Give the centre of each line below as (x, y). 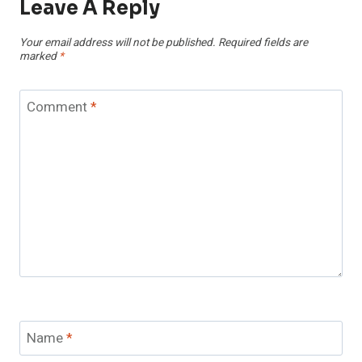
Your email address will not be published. (118, 43)
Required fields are (263, 43)
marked (39, 57)
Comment (58, 107)
